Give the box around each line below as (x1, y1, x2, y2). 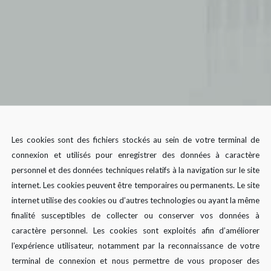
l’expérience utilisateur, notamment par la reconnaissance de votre (11, 240, 260, 250)
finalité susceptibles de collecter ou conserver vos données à (11, 210, 260, 220)
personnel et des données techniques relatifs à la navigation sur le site (11, 165, 260, 175)
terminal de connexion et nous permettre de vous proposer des (11, 255, 260, 266)
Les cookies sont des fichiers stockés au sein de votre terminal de (11, 134, 260, 145)
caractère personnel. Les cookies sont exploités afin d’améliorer (11, 225, 260, 235)
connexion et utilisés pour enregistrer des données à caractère (11, 149, 260, 160)
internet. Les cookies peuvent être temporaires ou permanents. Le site (11, 180, 260, 190)
